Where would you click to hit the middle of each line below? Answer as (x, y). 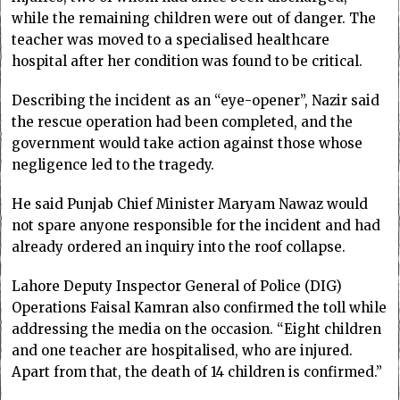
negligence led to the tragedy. (113, 164)
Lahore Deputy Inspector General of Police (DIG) (177, 286)
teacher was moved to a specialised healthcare (171, 39)
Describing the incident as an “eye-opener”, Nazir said (196, 100)
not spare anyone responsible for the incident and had (196, 225)
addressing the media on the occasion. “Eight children (197, 329)
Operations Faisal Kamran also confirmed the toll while (200, 307)
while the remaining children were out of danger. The (194, 18)
